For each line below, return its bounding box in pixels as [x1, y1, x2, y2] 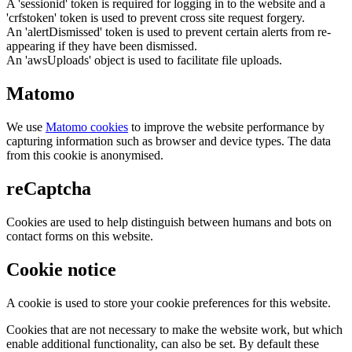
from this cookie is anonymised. [6, 148, 163, 163]
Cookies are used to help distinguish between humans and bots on [6, 214, 332, 229]
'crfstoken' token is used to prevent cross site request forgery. [6, 11, 305, 25]
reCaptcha [6, 178, 91, 200]
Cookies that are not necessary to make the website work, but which [6, 322, 343, 336]
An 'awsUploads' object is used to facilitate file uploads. [6, 53, 282, 68]
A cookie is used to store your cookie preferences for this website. [6, 295, 331, 310]
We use [6, 120, 46, 134]
